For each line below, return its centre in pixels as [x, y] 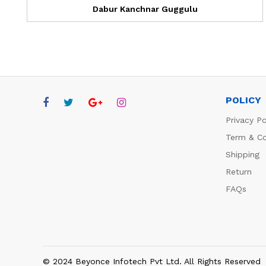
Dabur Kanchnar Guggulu [145, 9]
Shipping [242, 154]
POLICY [243, 100]
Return [238, 171]
